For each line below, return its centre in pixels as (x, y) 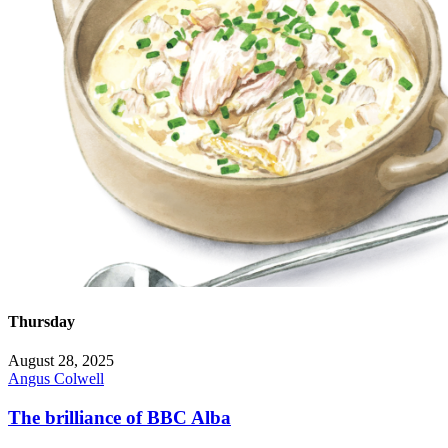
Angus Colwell (56, 378)
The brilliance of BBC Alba (119, 417)
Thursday (41, 321)
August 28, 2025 (61, 360)
